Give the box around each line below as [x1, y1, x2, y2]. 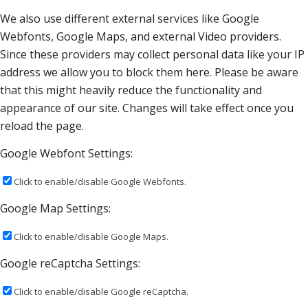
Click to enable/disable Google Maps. [14, 230, 168, 243]
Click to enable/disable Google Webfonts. [14, 175, 186, 188]
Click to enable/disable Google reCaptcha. [14, 285, 188, 298]
